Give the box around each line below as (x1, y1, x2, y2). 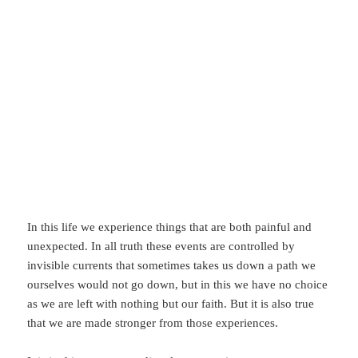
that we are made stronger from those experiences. (27, 316, 279, 330)
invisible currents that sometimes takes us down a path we (27, 259, 316, 272)
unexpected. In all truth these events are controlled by (27, 240, 296, 253)
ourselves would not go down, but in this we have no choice (27, 278, 328, 292)
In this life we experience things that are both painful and (27, 221, 312, 234)
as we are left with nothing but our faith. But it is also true (27, 297, 315, 311)
